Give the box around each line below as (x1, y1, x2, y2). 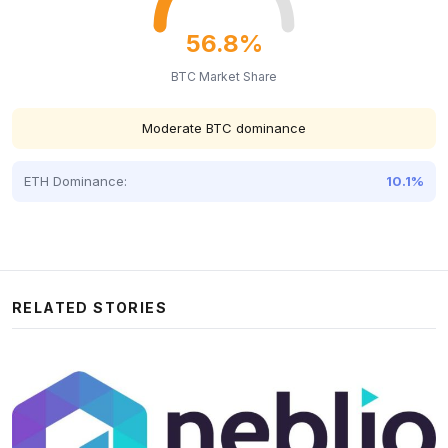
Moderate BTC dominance (142, 120, 306, 137)
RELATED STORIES (12, 299, 167, 317)
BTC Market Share (171, 69, 277, 85)
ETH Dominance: (24, 173, 127, 190)
